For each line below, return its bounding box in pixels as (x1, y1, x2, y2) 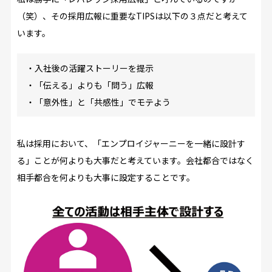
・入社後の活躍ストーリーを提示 (25, 62, 154, 75)
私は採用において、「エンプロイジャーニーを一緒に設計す (16, 137, 245, 150)
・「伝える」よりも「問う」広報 (25, 79, 154, 92)
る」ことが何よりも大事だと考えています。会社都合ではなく (16, 154, 254, 167)
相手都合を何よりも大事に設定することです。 (16, 171, 195, 184)
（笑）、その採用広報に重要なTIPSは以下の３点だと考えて (16, 10, 248, 22)
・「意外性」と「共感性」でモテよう (25, 96, 171, 109)
